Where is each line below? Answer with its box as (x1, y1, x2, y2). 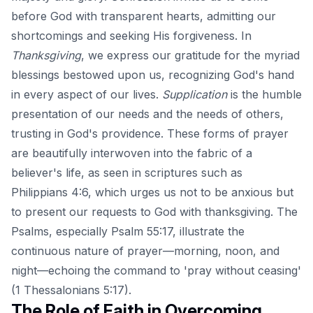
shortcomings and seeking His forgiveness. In (11, 28, 252, 43)
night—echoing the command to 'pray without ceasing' (11, 263, 301, 277)
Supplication (162, 87, 227, 101)
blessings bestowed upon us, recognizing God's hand (11, 67, 294, 82)
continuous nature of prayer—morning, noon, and (11, 243, 279, 258)
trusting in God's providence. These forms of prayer (11, 126, 289, 140)
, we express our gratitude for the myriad (81, 48, 300, 62)
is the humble (227, 87, 302, 101)
